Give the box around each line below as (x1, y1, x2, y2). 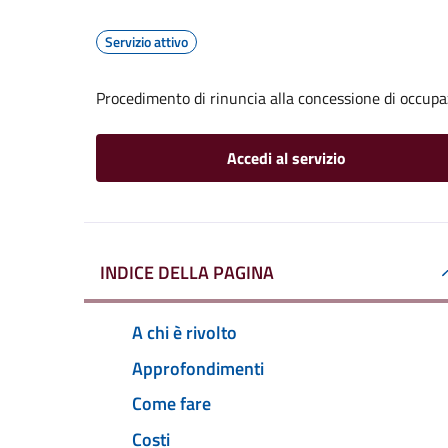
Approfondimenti (132, 354, 264, 382)
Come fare (132, 390, 211, 418)
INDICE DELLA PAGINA (100, 259, 274, 286)
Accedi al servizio (226, 146, 346, 170)
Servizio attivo (105, 31, 188, 52)
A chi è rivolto (132, 318, 237, 346)
